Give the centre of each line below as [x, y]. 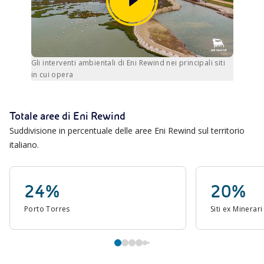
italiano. [24, 144]
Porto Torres [47, 209]
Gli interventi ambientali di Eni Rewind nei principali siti [128, 62]
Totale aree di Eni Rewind [67, 116]
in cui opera [52, 74]
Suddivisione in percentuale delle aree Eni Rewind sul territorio [127, 130]
